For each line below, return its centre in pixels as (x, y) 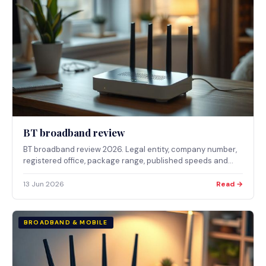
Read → (229, 184)
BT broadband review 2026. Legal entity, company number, (130, 150)
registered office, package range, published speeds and (126, 161)
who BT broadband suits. (68, 172)
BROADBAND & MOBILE (66, 223)
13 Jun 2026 (44, 184)
